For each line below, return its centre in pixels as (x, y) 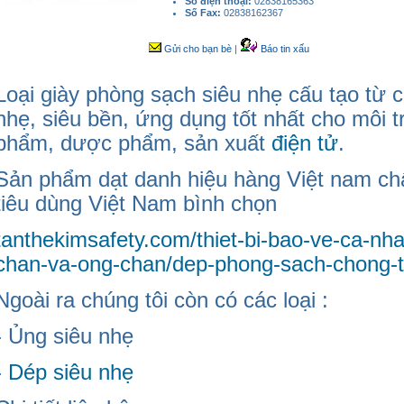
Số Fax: (204, 13)
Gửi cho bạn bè (197, 49)
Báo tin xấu (284, 49)
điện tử (305, 143)
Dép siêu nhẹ (71, 372)
